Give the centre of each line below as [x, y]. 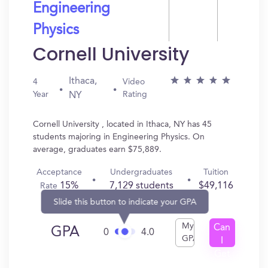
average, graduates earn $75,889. [97, 150]
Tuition [216, 172]
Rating [135, 95]
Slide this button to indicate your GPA [125, 202]
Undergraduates [141, 172]
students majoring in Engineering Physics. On [119, 137]
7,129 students [141, 186]
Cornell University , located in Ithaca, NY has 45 [122, 124]
